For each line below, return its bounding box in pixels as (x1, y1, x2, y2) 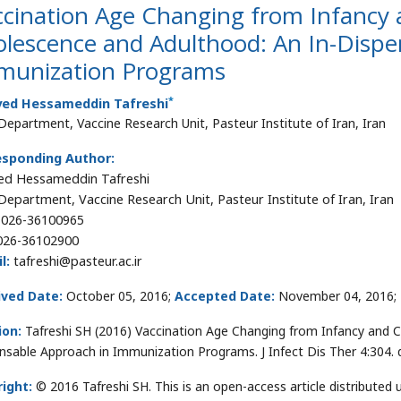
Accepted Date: (175, 287, 275, 304)
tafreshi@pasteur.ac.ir (10, 252, 142, 269)
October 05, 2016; (63, 287, 175, 304)
